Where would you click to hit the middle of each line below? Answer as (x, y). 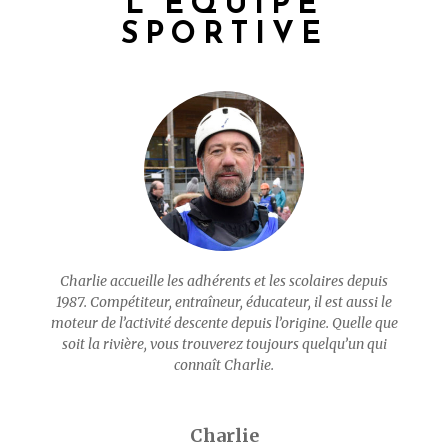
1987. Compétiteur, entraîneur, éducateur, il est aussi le (224, 302)
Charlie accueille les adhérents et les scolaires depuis (224, 281)
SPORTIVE (224, 35)
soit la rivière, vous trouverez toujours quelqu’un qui (224, 344)
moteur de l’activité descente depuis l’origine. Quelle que (224, 323)
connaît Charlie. (224, 365)
